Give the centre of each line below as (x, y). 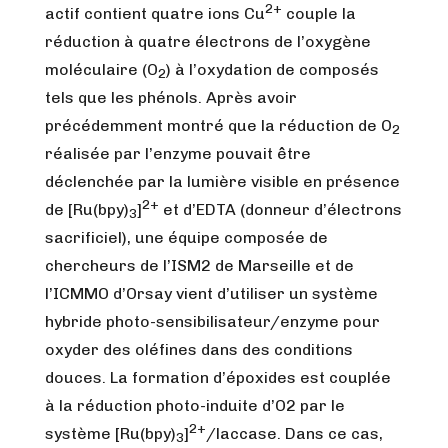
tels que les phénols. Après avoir (171, 97)
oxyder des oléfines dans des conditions (199, 349)
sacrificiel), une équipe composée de (186, 237)
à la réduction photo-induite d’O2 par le (195, 405)
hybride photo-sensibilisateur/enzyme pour (212, 321)
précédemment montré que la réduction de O (218, 125)
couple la (319, 13)
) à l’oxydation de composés (272, 69)
